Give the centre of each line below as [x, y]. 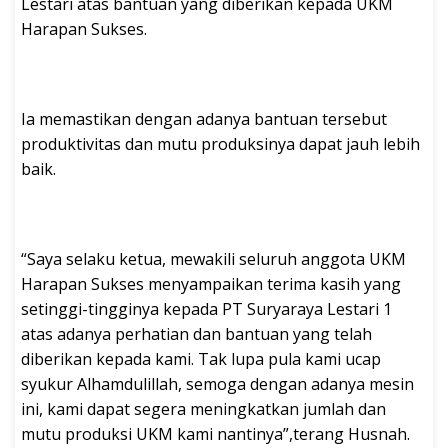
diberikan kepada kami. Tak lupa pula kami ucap [201, 358]
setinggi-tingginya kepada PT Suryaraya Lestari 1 [206, 308]
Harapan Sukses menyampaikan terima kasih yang [211, 283]
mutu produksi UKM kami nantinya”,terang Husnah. [215, 433]
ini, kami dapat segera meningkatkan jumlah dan [203, 408]
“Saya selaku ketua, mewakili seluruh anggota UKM [213, 258]
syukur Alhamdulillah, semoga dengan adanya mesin [217, 383]
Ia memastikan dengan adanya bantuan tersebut [204, 118]
